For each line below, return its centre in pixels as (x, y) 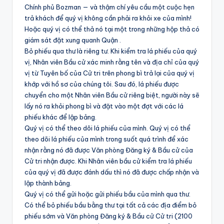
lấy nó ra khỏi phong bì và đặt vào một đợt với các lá (104, 106)
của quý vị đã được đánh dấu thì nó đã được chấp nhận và (112, 172)
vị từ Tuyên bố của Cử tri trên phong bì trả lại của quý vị (109, 73)
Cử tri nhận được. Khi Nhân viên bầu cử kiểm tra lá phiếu (108, 161)
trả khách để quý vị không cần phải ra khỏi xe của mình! (108, 18)
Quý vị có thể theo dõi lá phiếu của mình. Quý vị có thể (107, 128)
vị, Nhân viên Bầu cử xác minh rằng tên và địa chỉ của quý (112, 62)
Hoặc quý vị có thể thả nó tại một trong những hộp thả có (112, 29)
